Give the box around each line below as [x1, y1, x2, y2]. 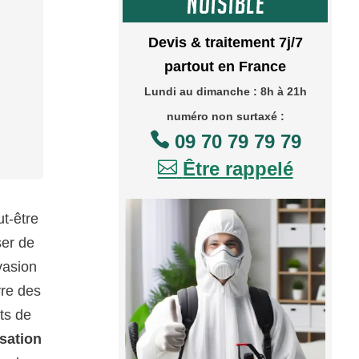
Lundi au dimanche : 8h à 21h [143, 84, 307, 98]
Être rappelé [182, 157, 293, 179]
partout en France [164, 58, 287, 75]
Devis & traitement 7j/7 [147, 34, 303, 50]
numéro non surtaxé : [166, 109, 284, 123]
